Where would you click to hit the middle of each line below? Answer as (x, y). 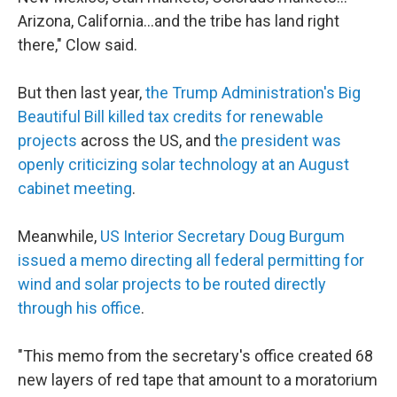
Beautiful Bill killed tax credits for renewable (171, 117)
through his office (79, 308)
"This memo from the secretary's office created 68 (195, 356)
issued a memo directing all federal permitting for (191, 260)
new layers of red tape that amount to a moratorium (198, 380)
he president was (280, 140)
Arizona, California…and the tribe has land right (179, 21)
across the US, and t (148, 140)
